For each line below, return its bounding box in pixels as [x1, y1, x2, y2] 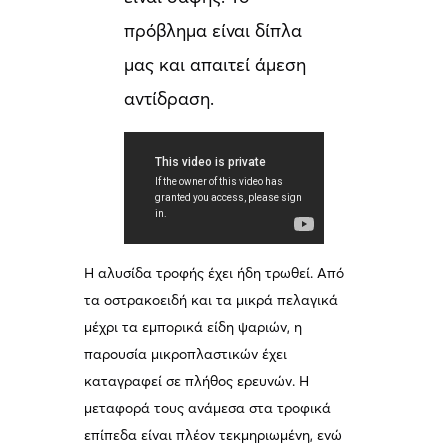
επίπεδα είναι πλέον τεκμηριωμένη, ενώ [84, 426, 343, 445]
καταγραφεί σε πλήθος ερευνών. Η [84, 372, 310, 391]
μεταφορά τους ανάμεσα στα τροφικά [84, 399, 332, 418]
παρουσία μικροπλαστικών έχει [84, 345, 288, 364]
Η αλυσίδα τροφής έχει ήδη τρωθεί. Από [84, 264, 345, 283]
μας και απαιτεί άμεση [124, 53, 307, 77]
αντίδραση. [124, 87, 215, 111]
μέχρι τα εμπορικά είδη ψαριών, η [84, 318, 303, 337]
